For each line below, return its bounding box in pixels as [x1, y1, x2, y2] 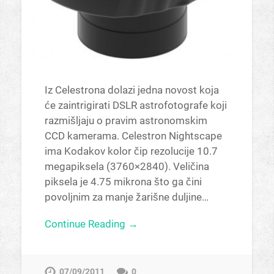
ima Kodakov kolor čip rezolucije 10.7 [44, 144, 218, 157]
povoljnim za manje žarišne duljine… [44, 190, 209, 203]
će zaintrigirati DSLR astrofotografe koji [44, 98, 227, 111]
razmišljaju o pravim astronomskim [44, 114, 207, 127]
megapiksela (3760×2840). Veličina [44, 160, 209, 172]
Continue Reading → [44, 217, 138, 230]
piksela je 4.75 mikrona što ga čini [44, 175, 202, 188]
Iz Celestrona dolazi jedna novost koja [44, 83, 219, 96]
